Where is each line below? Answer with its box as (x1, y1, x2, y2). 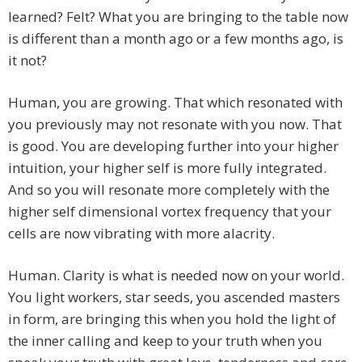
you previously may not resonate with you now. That (8, 115, 342, 134)
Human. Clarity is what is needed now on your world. (8, 266, 344, 285)
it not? (8, 51, 47, 70)
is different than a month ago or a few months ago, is (8, 29, 343, 48)
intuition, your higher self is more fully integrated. (8, 158, 326, 178)
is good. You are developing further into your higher (8, 137, 339, 156)
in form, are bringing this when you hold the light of (8, 309, 336, 329)
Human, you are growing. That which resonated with (8, 93, 343, 112)
